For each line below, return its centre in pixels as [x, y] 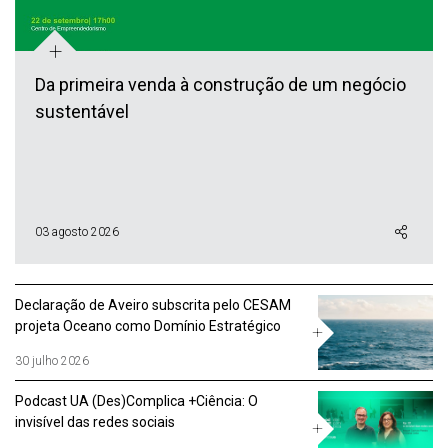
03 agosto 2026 [77, 231]
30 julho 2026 [52, 361]
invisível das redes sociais [95, 422]
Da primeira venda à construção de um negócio [220, 84]
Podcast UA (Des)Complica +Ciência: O [136, 401]
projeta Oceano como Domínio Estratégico [148, 326]
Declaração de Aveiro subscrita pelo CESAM [153, 305]
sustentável [82, 111]
